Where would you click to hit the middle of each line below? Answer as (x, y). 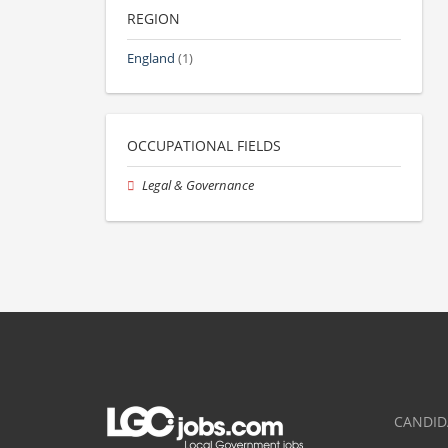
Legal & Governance (198, 186)
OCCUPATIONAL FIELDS (204, 146)
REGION (153, 19)
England (151, 59)
